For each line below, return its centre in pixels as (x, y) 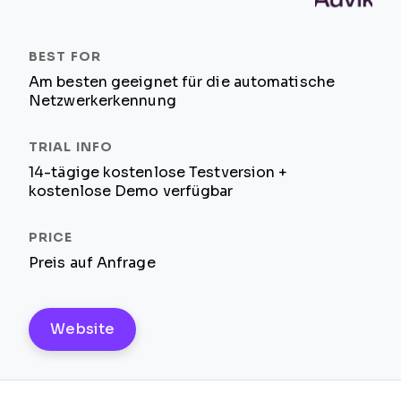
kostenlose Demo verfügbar (131, 191)
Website (83, 329)
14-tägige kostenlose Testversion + (158, 172)
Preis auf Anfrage (92, 263)
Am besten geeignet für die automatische (182, 82)
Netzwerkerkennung (102, 101)
